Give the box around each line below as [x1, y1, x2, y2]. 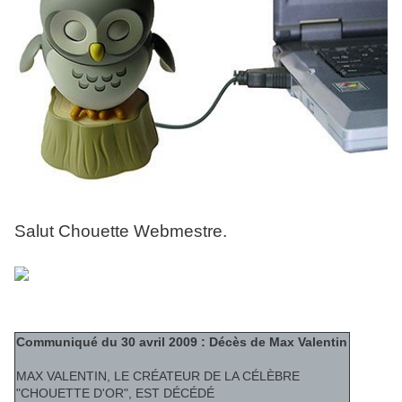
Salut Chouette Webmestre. [14, 222, 227, 241]
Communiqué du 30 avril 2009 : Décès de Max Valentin [16, 335, 347, 350]
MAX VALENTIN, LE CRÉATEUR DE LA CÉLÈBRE [16, 369, 300, 384]
